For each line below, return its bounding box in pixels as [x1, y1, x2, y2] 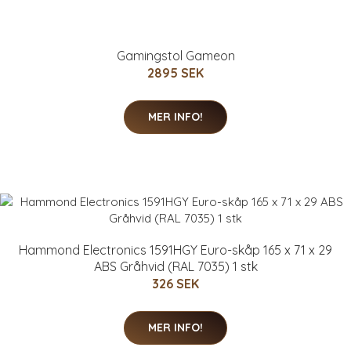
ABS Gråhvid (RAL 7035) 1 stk [93, 258, 258, 274]
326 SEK [152, 275, 199, 291]
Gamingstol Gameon [116, 47, 235, 63]
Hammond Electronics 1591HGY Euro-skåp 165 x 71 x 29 [19, 241, 332, 258]
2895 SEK [147, 64, 204, 81]
